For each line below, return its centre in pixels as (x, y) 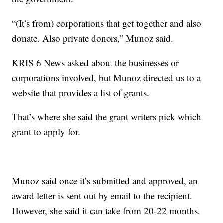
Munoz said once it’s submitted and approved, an (105, 180)
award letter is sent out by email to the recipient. (102, 195)
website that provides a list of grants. (81, 92)
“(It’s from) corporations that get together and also (107, 23)
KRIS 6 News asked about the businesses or (96, 62)
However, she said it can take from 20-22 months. (106, 210)
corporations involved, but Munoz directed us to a (107, 77)
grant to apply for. (46, 131)
